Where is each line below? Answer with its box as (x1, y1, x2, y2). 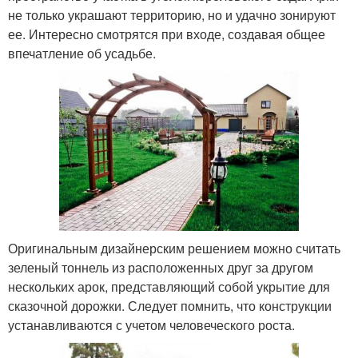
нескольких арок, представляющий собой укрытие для (8, 277, 330, 296)
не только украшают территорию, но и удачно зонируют (8, 6, 336, 24)
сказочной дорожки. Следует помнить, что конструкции (8, 296, 332, 316)
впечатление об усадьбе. (8, 44, 156, 62)
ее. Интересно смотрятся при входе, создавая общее (8, 25, 325, 43)
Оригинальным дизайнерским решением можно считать (8, 239, 340, 258)
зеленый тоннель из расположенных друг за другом (8, 258, 313, 277)
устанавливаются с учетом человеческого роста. (8, 316, 295, 335)
